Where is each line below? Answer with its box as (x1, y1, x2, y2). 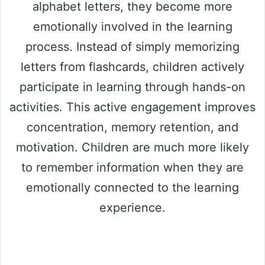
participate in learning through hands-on (20, 80, 245, 95)
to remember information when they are (21, 160, 244, 175)
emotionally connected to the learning (26, 180, 239, 195)
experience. (99, 201, 166, 215)
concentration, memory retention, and (27, 120, 238, 135)
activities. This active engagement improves (9, 100, 256, 115)
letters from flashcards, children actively (21, 60, 244, 75)
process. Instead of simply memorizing (25, 40, 240, 54)
